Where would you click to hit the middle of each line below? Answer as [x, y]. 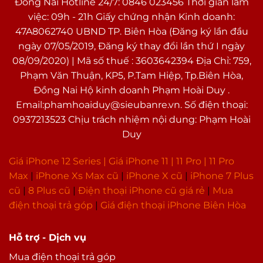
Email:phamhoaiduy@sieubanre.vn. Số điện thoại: [131, 105]
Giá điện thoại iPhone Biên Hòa [173, 205]
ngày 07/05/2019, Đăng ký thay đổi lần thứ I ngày [131, 46]
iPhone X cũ [154, 176]
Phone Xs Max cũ [78, 176]
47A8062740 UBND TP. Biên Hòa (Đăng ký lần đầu [131, 32]
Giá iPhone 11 [139, 161]
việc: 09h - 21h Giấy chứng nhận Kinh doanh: [131, 17]
